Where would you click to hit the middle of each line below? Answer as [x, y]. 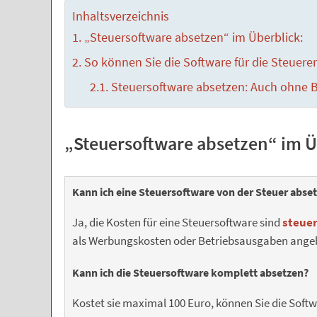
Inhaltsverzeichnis [121, 16]
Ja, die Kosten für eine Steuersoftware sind [177, 223]
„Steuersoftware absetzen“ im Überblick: [193, 38]
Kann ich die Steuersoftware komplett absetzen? [190, 272]
